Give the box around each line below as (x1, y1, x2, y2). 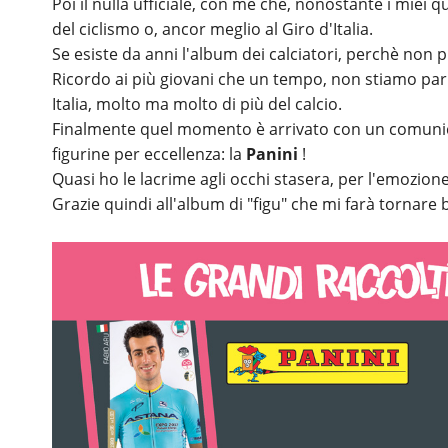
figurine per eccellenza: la (52, 142, 246, 165)
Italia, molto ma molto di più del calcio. (52, 92, 342, 115)
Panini (246, 142, 298, 165)
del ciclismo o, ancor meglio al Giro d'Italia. (52, 17, 373, 40)
